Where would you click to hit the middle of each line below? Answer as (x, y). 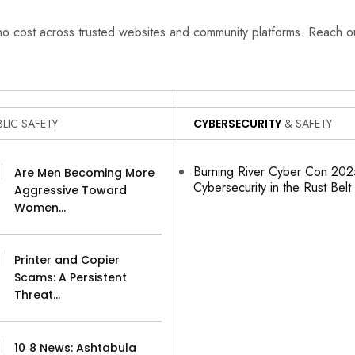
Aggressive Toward (71, 191)
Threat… (38, 295)
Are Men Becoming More (85, 173)
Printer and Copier (67, 260)
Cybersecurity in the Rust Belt (272, 188)
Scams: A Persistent (71, 278)
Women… (40, 208)
